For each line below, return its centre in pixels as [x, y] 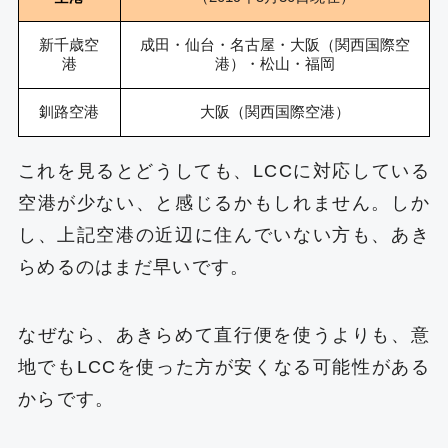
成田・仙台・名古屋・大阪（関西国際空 [274, 44]
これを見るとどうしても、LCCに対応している [224, 170]
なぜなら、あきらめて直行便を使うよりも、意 [224, 334]
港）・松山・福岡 [274, 63]
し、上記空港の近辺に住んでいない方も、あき [224, 234]
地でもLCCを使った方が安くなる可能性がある [224, 366]
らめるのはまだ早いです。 [133, 266]
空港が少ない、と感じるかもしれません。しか [224, 202]
